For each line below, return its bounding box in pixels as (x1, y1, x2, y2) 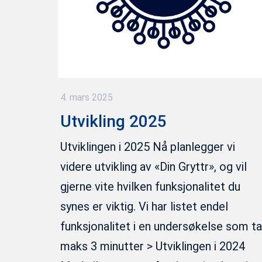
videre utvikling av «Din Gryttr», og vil (60, 160, 247, 174)
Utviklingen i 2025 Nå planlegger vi (60, 140, 235, 154)
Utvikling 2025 (60, 111, 167, 131)
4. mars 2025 (60, 91, 113, 103)
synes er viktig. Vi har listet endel (60, 199, 228, 214)
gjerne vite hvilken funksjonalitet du (60, 180, 240, 194)
